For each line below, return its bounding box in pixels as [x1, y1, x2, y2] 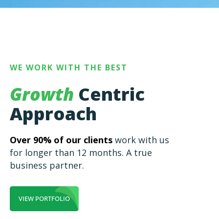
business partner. [10, 159, 84, 172]
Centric [74, 82, 145, 107]
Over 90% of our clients [10, 134, 112, 146]
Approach [10, 102, 97, 126]
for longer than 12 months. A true [10, 147, 152, 159]
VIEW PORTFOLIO [19, 194, 70, 203]
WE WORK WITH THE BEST [10, 62, 128, 73]
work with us [112, 134, 169, 146]
